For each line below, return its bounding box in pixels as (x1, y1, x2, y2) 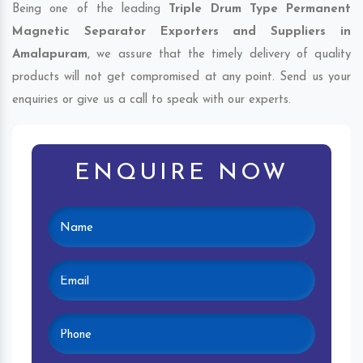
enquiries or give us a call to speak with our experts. (12, 94, 291, 107)
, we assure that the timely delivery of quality (88, 49, 351, 62)
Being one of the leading (12, 3, 169, 16)
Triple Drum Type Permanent (169, 3, 351, 16)
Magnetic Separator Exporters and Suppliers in (12, 26, 351, 39)
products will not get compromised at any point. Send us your (12, 71, 351, 84)
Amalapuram (12, 49, 88, 62)
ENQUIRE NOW (75, 162, 288, 186)
